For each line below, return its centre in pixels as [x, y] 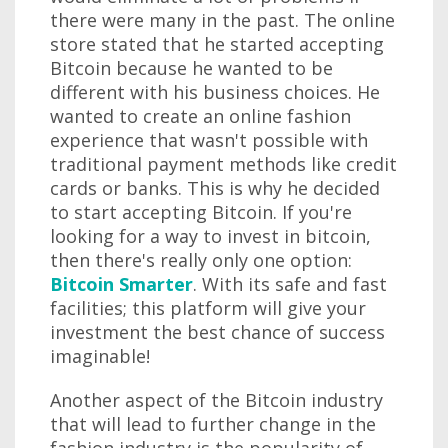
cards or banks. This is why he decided [215, 187]
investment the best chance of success [217, 331]
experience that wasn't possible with [209, 139]
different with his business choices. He [215, 91]
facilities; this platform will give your [208, 307]
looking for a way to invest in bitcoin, [210, 235]
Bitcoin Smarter [121, 283]
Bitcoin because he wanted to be [191, 67]
